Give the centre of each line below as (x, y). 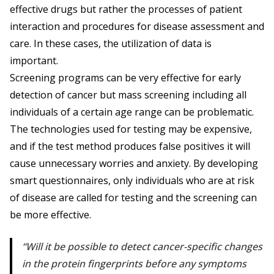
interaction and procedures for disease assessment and (137, 27)
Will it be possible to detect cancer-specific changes (144, 247)
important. (35, 61)
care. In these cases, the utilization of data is (111, 44)
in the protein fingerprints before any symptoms (134, 264)
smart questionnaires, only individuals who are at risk (132, 181)
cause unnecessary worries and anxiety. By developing (134, 164)
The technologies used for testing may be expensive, (131, 129)
